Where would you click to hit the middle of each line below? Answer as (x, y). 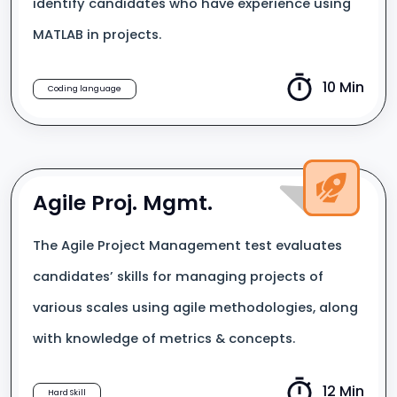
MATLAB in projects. (97, 35)
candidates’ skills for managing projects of (178, 276)
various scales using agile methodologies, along (195, 307)
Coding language (85, 89)
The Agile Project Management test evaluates (187, 245)
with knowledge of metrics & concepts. (166, 339)
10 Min (343, 87)
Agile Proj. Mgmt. (123, 202)
